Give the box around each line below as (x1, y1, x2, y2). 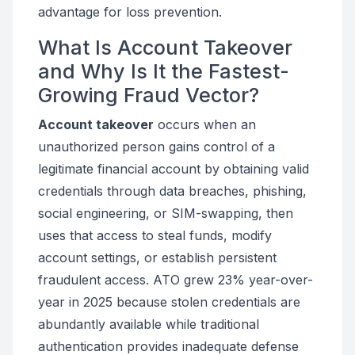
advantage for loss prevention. (38, 4, 222, 20)
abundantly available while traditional (38, 316, 259, 332)
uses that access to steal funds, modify (38, 227, 272, 243)
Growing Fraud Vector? (38, 83, 259, 107)
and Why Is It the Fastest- (38, 59, 289, 83)
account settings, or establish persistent (38, 250, 277, 265)
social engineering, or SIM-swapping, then (38, 205, 293, 221)
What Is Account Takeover (38, 36, 292, 59)
